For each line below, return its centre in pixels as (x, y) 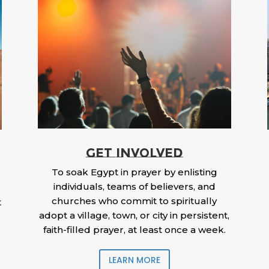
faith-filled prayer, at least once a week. (134, 230)
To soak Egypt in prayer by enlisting (134, 172)
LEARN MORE (134, 260)
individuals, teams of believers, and (134, 187)
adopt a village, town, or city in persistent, (134, 216)
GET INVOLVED (134, 153)
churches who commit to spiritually (134, 201)
